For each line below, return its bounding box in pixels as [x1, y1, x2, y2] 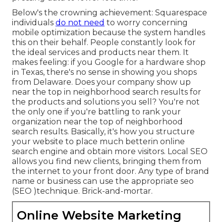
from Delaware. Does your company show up [12, 77, 191, 87]
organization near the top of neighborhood [12, 116, 183, 126]
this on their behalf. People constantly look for [12, 37, 196, 47]
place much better [76, 136, 151, 146]
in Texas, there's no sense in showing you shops [12, 67, 197, 77]
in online [151, 136, 185, 146]
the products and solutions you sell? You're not [12, 97, 200, 107]
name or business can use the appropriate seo [12, 176, 194, 186]
